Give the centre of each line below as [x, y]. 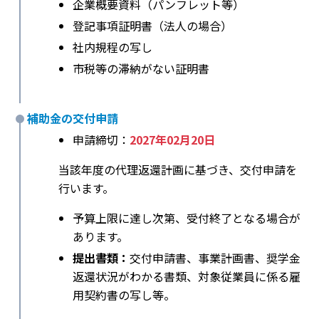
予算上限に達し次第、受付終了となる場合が [187, 218]
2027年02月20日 [172, 140]
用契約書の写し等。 [124, 295]
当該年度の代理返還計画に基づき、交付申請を [178, 170]
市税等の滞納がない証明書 [141, 69]
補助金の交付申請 [73, 119]
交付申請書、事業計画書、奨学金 [215, 258]
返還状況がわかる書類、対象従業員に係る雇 [187, 277]
